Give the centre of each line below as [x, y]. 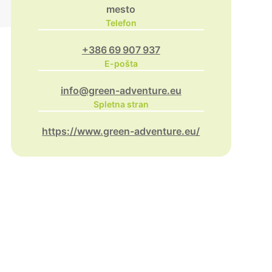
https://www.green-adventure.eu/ [121, 131]
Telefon [121, 23]
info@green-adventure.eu [121, 90]
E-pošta [121, 63]
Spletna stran [121, 104]
